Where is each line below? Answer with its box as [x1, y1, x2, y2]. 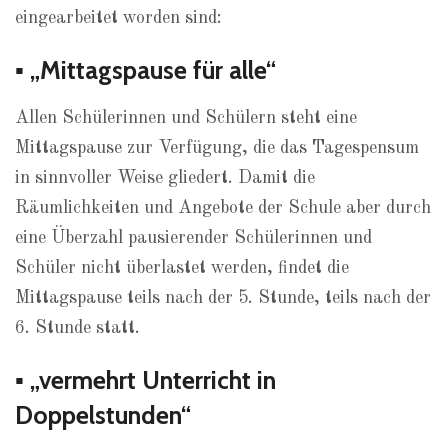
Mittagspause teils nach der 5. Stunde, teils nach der [15, 289, 431, 307]
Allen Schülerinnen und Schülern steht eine [15, 109, 357, 127]
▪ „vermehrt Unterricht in [15, 365, 276, 395]
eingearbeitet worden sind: [15, 9, 222, 27]
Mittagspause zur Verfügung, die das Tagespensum [15, 139, 419, 157]
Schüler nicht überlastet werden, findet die [15, 259, 349, 277]
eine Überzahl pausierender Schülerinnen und [15, 229, 372, 247]
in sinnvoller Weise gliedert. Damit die [15, 169, 315, 187]
